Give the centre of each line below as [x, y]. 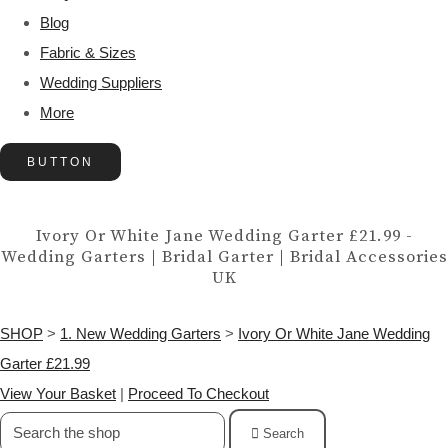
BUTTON [60, 162]
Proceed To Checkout [198, 394]
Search [283, 434]
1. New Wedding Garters [140, 334]
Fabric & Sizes [88, 53]
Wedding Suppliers [101, 83]
